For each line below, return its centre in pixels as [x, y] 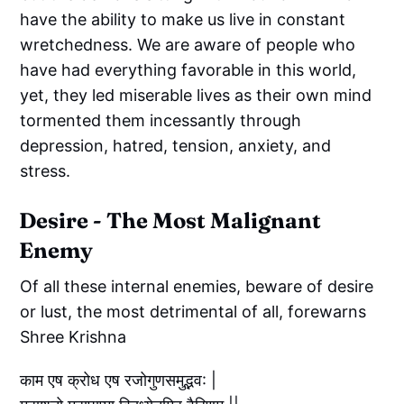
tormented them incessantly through [161, 120]
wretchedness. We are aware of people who [188, 44]
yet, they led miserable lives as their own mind [196, 95]
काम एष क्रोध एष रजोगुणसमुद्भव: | [119, 380]
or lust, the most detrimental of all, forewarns [193, 311]
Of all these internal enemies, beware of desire [197, 286]
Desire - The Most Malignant [170, 220]
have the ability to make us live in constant [183, 19]
